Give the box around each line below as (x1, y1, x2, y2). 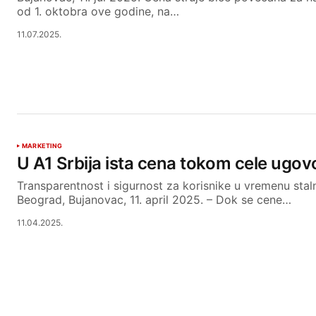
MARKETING (22, 142, 63, 150)
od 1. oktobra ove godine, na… (17, 4, 179, 19)
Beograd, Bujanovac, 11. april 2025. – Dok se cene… (17, 193, 291, 207)
